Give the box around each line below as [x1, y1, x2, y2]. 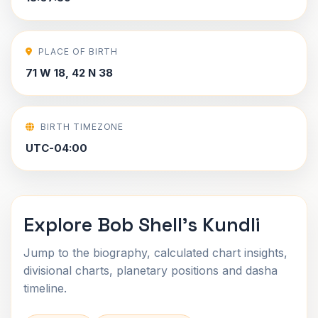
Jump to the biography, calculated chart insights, [23, 246, 287, 260]
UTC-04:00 [26, 141, 87, 155]
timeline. [23, 281, 67, 295]
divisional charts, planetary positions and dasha [23, 263, 278, 278]
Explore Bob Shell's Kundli [23, 212, 260, 237]
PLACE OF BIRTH [38, 46, 119, 57]
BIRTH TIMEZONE [40, 121, 124, 132]
